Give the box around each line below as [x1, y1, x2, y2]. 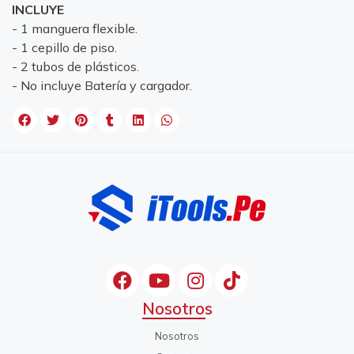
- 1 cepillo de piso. [12, 40, 117, 56]
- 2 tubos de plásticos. [12, 58, 139, 75]
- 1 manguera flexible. [12, 21, 137, 37]
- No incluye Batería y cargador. [12, 77, 192, 94]
